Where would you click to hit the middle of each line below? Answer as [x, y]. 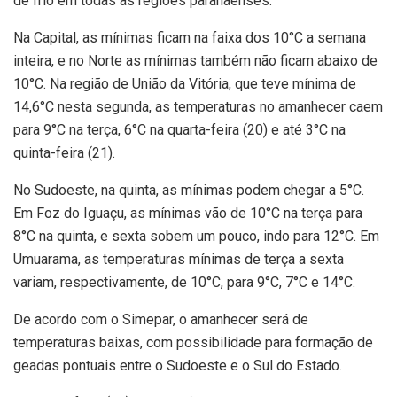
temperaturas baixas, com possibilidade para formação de [193, 342]
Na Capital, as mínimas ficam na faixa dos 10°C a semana [190, 37]
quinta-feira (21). [64, 152]
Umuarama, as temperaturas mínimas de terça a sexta [179, 259]
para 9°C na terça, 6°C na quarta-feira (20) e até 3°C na [179, 129]
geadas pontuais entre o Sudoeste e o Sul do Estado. [178, 365]
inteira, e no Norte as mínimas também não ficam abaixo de [195, 60]
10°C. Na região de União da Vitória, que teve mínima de [185, 83]
